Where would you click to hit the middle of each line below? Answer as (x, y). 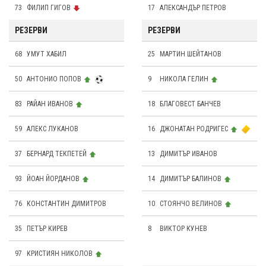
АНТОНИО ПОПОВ (54, 79)
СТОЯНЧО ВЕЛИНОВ (191, 204)
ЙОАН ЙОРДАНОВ (53, 179)
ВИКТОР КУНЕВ (183, 229)
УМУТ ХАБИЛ (47, 54)
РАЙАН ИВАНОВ (50, 104)
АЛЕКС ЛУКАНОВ (53, 129)
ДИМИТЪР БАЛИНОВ (191, 179)
